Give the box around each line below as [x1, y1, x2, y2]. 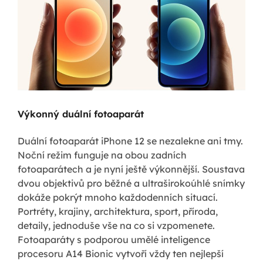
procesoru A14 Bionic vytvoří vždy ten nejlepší [18, 247, 224, 259]
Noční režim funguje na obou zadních [18, 149, 187, 161]
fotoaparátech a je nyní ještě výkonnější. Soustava [18, 163, 245, 175]
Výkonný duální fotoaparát [18, 107, 144, 120]
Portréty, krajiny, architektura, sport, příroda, [18, 205, 218, 217]
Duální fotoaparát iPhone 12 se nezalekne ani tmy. [18, 134, 243, 147]
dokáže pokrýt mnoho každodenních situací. [18, 191, 218, 203]
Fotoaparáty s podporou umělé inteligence [18, 233, 210, 245]
